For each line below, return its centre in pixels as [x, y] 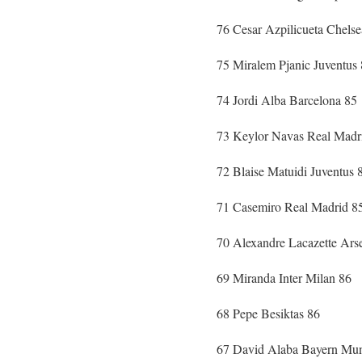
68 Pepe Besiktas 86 [268, 313]
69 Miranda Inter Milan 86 [284, 277]
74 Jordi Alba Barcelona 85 [287, 99]
